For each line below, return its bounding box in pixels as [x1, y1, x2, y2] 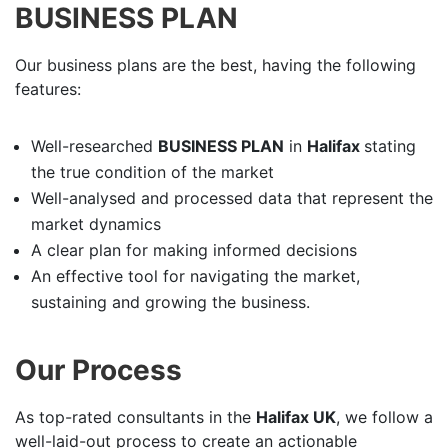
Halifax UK [256, 407, 336, 427]
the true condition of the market [31, 162, 274, 182]
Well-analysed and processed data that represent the [31, 188, 433, 208]
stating [364, 136, 416, 156]
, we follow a [336, 407, 433, 427]
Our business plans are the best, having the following [15, 55, 416, 75]
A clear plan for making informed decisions [31, 240, 357, 260]
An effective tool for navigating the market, [31, 266, 360, 286]
